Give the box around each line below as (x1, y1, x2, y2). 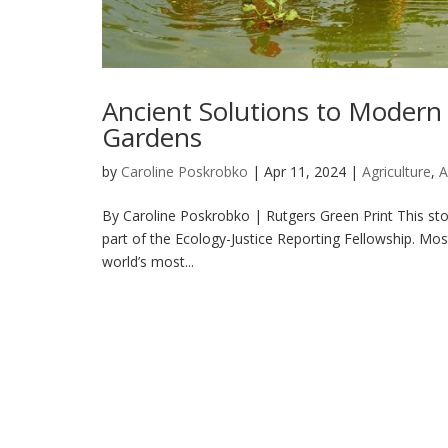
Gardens (102, 118, 202, 155)
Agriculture (362, 161, 431, 181)
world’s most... (102, 251, 194, 271)
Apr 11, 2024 (264, 161, 346, 181)
